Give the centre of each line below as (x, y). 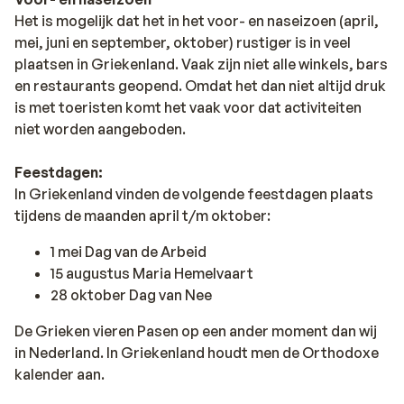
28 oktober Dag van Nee (131, 295)
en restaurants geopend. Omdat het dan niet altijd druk (200, 86)
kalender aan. (60, 374)
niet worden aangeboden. (100, 129)
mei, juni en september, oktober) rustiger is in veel (183, 42)
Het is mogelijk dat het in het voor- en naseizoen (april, (197, 21)
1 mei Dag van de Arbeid (129, 252)
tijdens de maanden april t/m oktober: (142, 216)
